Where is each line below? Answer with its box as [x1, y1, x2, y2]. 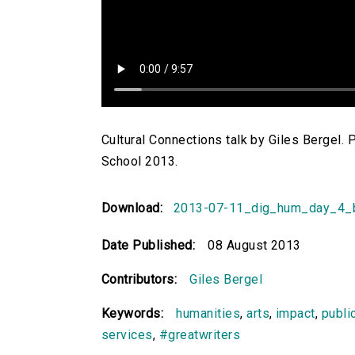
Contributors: [101, 272, 177, 288]
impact [276, 306, 315, 322]
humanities [176, 306, 241, 322]
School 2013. [101, 154, 178, 170]
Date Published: [101, 238, 196, 254]
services [101, 327, 153, 343]
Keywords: [101, 306, 164, 322]
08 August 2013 [208, 238, 301, 254]
